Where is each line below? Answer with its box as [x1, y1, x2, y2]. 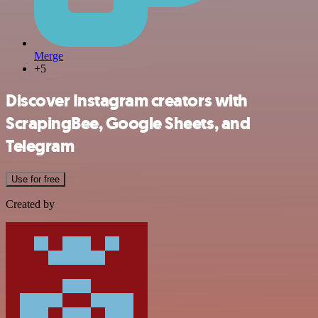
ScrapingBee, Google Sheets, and [6, 111, 251, 135]
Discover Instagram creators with [6, 89, 248, 112]
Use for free [11, 173, 60, 185]
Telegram [6, 134, 75, 158]
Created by [6, 197, 55, 210]
